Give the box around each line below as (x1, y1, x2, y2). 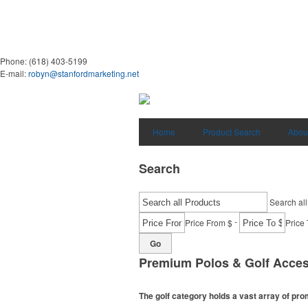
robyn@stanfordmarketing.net (28, 67, 139, 79)
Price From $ (185, 217, 232, 228)
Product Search (203, 126, 261, 137)
